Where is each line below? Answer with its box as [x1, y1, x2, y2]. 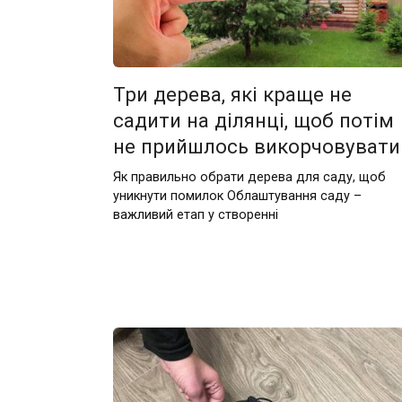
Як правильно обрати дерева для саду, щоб [112, 169, 386, 185]
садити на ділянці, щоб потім [112, 108, 394, 132]
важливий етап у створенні [112, 206, 278, 223]
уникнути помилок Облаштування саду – [112, 188, 362, 204]
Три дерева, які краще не [112, 82, 352, 106]
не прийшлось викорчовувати [112, 134, 400, 158]
